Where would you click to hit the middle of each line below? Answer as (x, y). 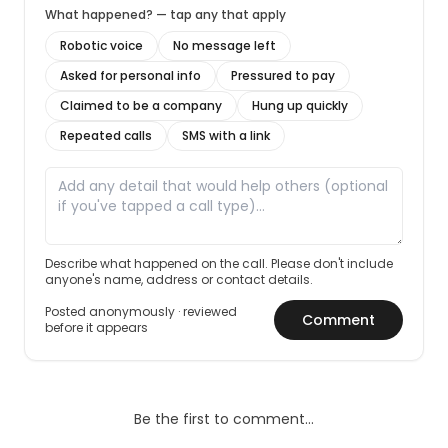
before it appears (96, 327)
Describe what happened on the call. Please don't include (219, 263)
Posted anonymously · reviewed (141, 311)
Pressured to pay (283, 75)
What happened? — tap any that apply (165, 14)
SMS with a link (226, 135)
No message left (224, 45)
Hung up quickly (300, 105)
